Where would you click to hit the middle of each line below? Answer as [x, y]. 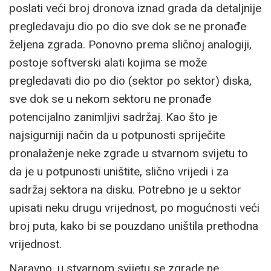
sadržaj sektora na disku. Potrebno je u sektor [125, 189]
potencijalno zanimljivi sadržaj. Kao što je [113, 117]
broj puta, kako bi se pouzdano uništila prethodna [134, 226]
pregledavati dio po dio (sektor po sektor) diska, [130, 80]
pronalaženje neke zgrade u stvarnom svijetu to [129, 153]
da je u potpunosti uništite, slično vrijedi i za [119, 171]
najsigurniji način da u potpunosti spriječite [117, 135]
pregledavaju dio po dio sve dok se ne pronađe [128, 26]
